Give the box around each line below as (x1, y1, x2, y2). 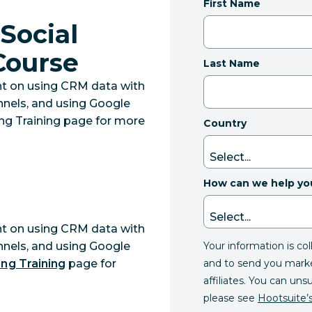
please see (203, 291, 258, 304)
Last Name (203, 56, 260, 70)
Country (203, 116, 247, 130)
